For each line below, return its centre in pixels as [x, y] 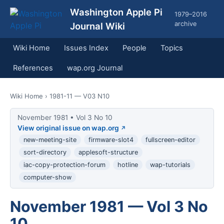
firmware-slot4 [111, 140]
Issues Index [86, 48]
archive [186, 24]
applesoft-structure [108, 152]
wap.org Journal [95, 68]
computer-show [47, 177]
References [33, 68]
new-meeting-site [50, 140]
